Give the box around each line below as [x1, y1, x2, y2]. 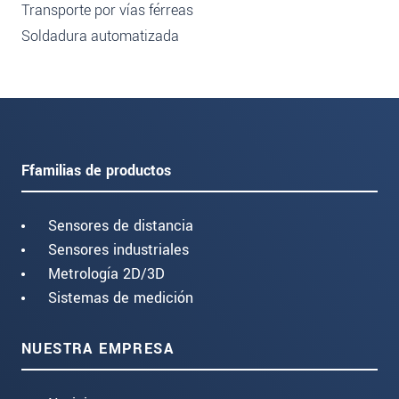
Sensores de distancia [48, 215, 193, 236]
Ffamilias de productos [21, 159, 171, 181]
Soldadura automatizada [21, 26, 179, 47]
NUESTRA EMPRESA [21, 338, 174, 359]
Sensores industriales [48, 239, 189, 260]
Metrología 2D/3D [48, 263, 165, 284]
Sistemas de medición [48, 287, 193, 308]
